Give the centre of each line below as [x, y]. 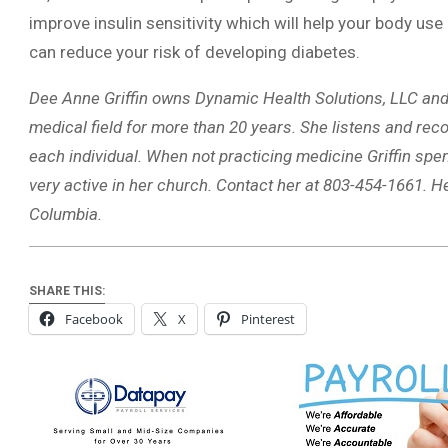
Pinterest [268, 319]
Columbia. [65, 214]
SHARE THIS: [67, 291]
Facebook [94, 319]
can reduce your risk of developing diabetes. [194, 52]
